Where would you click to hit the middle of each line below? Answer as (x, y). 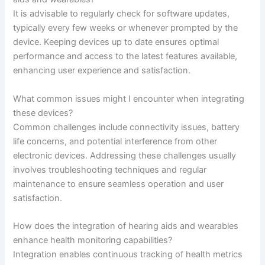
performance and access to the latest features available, (125, 56)
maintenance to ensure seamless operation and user (119, 184)
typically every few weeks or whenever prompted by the (126, 28)
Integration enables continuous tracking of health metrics (128, 254)
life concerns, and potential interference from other (115, 141)
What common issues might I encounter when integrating (129, 98)
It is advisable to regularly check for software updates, (122, 14)
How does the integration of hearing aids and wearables (126, 226)
